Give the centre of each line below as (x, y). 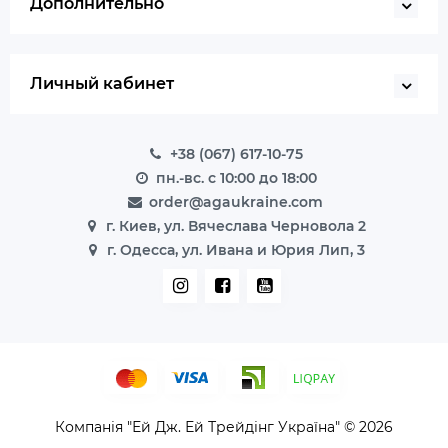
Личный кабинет (102, 83)
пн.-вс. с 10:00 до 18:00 (236, 178)
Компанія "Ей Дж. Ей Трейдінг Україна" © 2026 (224, 427)
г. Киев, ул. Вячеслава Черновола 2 (236, 226)
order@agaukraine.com (236, 202)
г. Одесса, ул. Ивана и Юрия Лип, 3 (236, 250)
